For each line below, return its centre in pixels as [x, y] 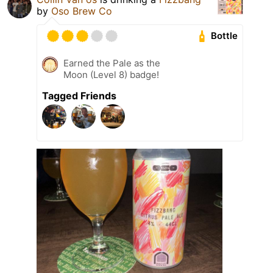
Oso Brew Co [82, 11]
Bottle [225, 36]
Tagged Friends [79, 95]
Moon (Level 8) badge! [111, 74]
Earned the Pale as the [112, 63]
